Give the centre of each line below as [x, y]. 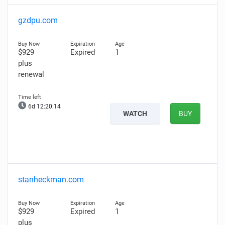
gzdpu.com [38, 20]
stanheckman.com [51, 180]
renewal [31, 74]
